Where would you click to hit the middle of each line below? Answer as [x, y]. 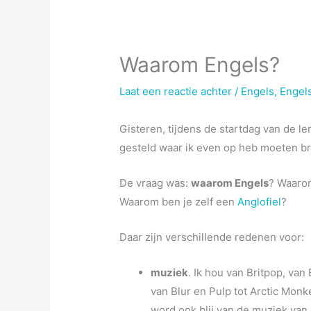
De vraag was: [155, 183]
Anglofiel [260, 202]
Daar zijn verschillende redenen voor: [212, 237]
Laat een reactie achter [176, 92]
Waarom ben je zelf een [179, 202]
